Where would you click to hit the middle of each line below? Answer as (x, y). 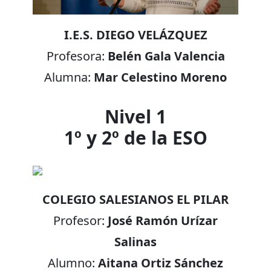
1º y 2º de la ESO (135, 137)
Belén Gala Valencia (166, 56)
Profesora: (77, 56)
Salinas (135, 241)
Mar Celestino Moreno (160, 77)
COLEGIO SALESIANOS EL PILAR (135, 199)
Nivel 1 (135, 116)
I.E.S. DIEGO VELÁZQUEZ (135, 34)
